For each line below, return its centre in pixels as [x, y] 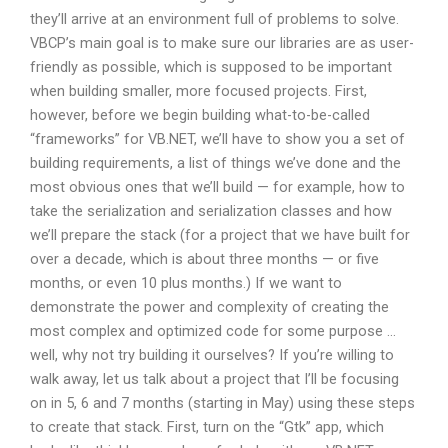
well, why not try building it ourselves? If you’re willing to [212, 355]
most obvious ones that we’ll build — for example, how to [217, 187]
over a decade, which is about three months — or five [204, 259]
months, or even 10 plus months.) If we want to [186, 283]
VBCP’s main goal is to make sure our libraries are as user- [222, 43]
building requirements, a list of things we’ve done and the [215, 163]
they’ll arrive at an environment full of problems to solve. [214, 19]
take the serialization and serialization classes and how [211, 211]
